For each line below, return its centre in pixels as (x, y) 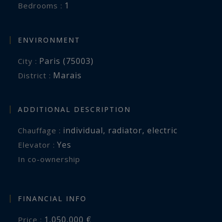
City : (30, 61)
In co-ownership (51, 159)
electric (162, 131)
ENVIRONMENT (49, 40)
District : (37, 75)
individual (83, 131)
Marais (67, 75)
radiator (125, 131)
